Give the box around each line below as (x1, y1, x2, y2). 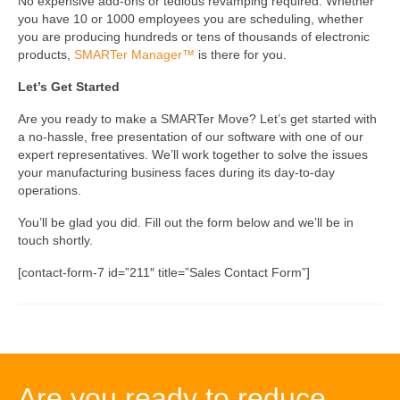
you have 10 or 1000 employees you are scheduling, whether (18, 12, 363, 27)
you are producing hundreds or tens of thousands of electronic (18, 29, 370, 45)
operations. (18, 183, 85, 198)
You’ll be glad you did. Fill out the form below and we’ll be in (18, 215, 354, 230)
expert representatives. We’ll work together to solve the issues (18, 147, 368, 162)
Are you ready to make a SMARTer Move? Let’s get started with (18, 112, 377, 127)
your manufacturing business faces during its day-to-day (18, 165, 335, 180)
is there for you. (195, 47, 287, 62)
